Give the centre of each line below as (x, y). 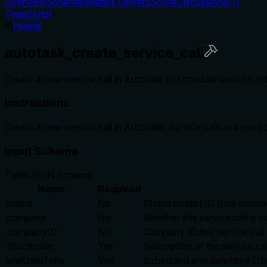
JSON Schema (60, 175)
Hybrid (27, 25)
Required (119, 189)
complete (27, 217)
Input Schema (41, 151)
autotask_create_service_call (104, 52)
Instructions (37, 103)
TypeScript (28, 13)
